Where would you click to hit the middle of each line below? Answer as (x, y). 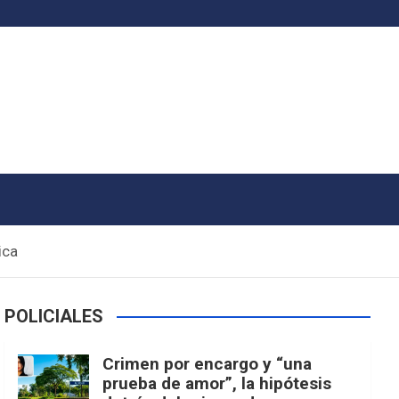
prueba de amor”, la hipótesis (217, 384)
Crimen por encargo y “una (208, 364)
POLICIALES (54, 317)
